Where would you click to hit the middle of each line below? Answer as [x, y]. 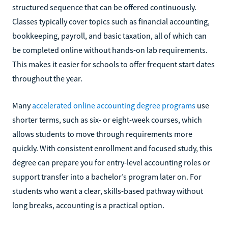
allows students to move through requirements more [102, 134]
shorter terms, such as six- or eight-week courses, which [107, 119]
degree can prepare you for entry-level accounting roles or [111, 162]
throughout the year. [47, 78]
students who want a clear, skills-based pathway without [108, 191]
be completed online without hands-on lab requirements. [110, 50]
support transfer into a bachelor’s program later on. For [107, 176]
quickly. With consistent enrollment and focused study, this [112, 148]
